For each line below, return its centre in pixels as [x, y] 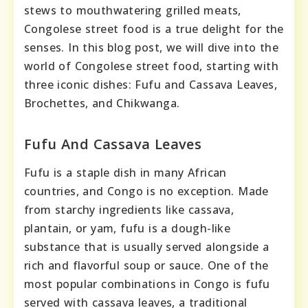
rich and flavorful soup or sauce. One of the [146, 265]
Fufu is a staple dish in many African [125, 172]
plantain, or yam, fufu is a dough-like [128, 228]
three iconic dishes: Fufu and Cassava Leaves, [151, 84]
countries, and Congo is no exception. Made [146, 191]
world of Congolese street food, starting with [151, 66]
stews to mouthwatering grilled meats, [133, 10]
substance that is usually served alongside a [147, 246]
